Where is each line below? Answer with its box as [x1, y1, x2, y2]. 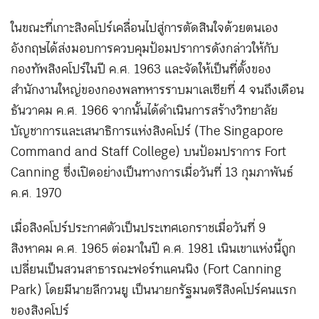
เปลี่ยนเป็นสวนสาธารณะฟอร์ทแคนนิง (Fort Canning [11, 258, 282, 281]
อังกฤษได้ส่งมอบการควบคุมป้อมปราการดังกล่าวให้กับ [11, 37, 278, 61]
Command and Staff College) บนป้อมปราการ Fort [11, 140, 286, 164]
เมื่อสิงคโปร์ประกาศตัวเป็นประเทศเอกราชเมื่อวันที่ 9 [11, 216, 266, 240]
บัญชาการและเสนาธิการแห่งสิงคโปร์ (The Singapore [11, 120, 283, 143]
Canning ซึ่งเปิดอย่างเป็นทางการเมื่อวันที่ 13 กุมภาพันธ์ [11, 161, 293, 184]
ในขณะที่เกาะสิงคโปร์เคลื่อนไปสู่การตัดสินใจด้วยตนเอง [11, 16, 278, 40]
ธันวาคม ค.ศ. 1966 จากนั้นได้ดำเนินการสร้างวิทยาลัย [11, 99, 278, 122]
